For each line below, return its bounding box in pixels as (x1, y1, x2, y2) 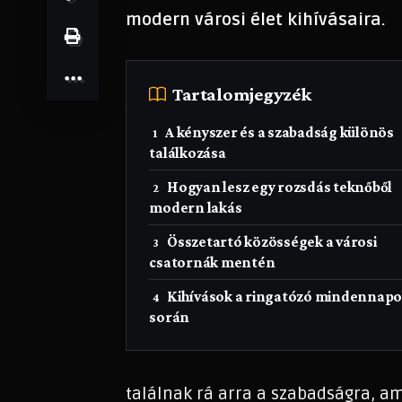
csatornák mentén (149, 253, 275, 271)
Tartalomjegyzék (172, 83, 312, 105)
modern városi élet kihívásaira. (126, 9, 386, 31)
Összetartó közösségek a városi (167, 232, 377, 250)
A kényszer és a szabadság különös (165, 123, 394, 141)
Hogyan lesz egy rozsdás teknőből (167, 178, 393, 196)
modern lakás (149, 198, 242, 216)
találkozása (149, 144, 226, 162)
